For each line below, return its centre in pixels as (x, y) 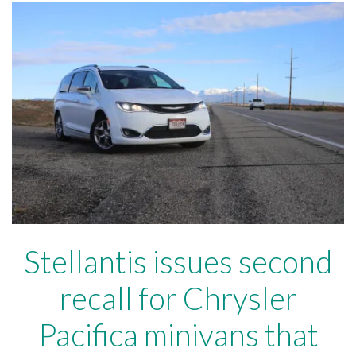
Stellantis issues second (178, 261)
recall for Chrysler (178, 298)
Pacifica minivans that (178, 334)
